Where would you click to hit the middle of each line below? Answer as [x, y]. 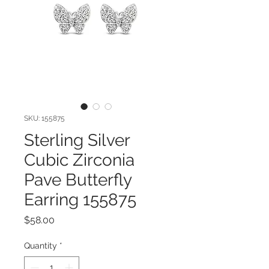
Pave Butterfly [78, 180]
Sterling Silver [77, 140]
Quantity [41, 245]
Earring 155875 [80, 199]
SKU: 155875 [44, 118]
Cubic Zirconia [79, 160]
